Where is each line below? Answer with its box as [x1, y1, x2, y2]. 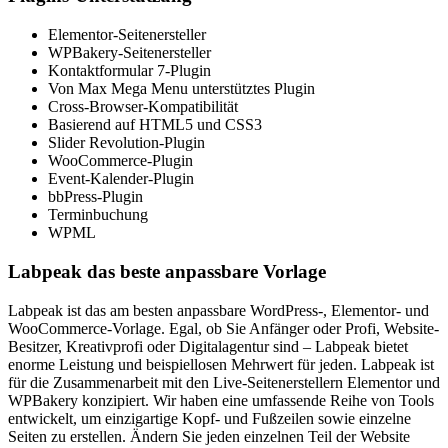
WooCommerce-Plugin [48, 152, 193, 170]
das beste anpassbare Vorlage [82, 260, 326, 282]
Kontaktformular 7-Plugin [48, 62, 211, 80]
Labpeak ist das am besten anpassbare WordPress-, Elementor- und [8, 301, 429, 319]
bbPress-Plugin [48, 188, 143, 206]
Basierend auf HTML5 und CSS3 [48, 116, 262, 134]
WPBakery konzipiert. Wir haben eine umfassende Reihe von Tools [8, 391, 434, 409]
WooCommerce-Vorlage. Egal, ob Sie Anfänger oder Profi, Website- [8, 319, 439, 337]
